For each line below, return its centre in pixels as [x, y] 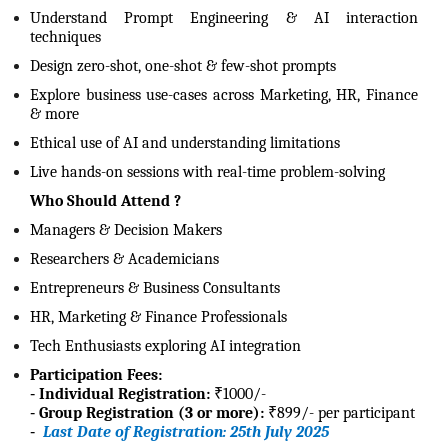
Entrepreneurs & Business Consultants [155, 288]
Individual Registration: [124, 394]
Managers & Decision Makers [126, 230]
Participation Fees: [96, 375]
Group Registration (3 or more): [151, 413]
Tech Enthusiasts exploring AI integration [165, 346]
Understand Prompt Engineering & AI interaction [224, 18]
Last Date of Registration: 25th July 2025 [186, 432]
